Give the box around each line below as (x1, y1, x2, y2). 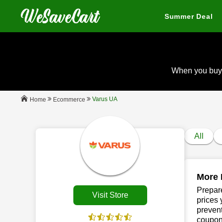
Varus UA (92, 96, 117, 103)
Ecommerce (53, 96, 85, 103)
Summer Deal (164, 12, 213, 20)
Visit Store (92, 191, 128, 199)
